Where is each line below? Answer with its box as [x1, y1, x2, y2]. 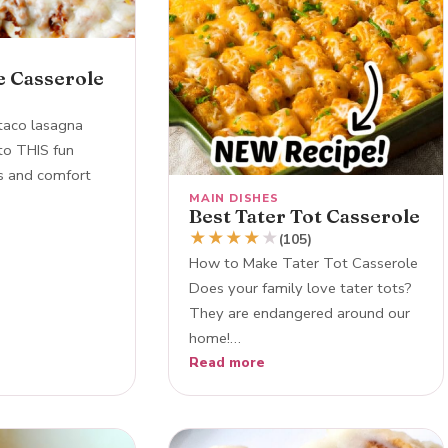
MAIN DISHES [189, 189, 279, 206]
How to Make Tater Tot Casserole [189, 252, 418, 273]
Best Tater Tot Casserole [189, 203, 420, 228]
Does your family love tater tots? [189, 277, 412, 298]
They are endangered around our [189, 302, 410, 323]
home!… [189, 327, 241, 348]
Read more [189, 352, 265, 372]
